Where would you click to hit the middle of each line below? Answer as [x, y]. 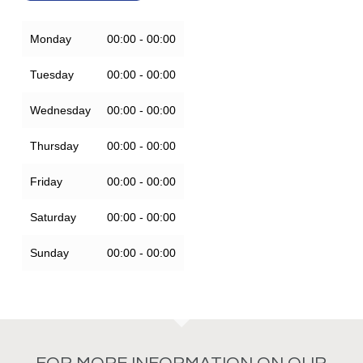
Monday [50, 39]
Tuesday [51, 75]
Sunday [49, 253]
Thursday [54, 146]
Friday [46, 181]
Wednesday [60, 110]
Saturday [53, 217]
